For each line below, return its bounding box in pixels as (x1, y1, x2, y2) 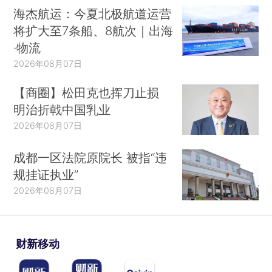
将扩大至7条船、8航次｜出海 (13, 22, 174, 38)
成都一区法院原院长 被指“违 (13, 150, 168, 166)
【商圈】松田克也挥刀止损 (13, 84, 160, 100)
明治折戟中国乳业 (13, 101, 111, 117)
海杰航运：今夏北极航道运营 (13, 5, 172, 21)
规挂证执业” (13, 167, 79, 183)
